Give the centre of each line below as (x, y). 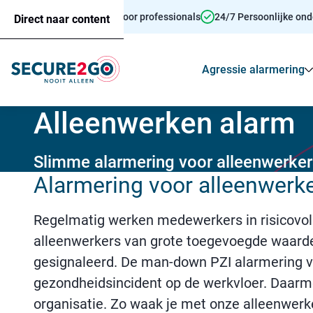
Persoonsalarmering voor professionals (113, 16)
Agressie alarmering (253, 70)
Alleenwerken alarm (165, 123)
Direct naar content (62, 19)
